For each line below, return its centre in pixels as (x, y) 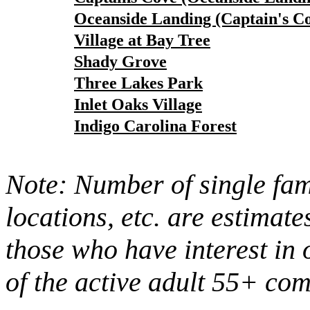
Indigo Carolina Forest (155, 126)
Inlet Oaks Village (138, 104)
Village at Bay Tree (142, 40)
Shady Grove (120, 62)
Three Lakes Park (138, 83)
